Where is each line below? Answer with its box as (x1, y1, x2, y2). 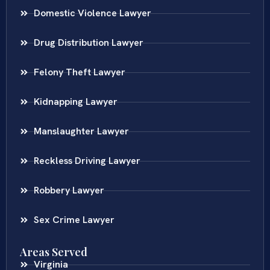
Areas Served (20, 245, 87, 260)
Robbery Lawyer (33, 184, 104, 197)
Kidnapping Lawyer (33, 95, 118, 108)
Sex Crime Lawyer (33, 213, 115, 227)
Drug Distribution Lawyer (33, 36, 143, 49)
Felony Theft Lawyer (33, 66, 125, 79)
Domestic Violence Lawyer (33, 7, 151, 20)
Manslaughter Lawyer (33, 125, 129, 138)
